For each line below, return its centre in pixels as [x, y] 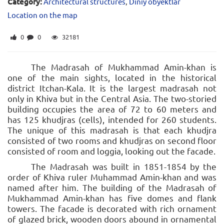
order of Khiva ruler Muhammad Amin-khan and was [112, 177]
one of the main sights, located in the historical [112, 77]
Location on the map [42, 15]
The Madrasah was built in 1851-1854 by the [124, 166]
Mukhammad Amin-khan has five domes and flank [112, 198]
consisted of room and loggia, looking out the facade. [111, 151]
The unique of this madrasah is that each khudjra [112, 130]
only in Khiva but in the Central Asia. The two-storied [112, 98]
